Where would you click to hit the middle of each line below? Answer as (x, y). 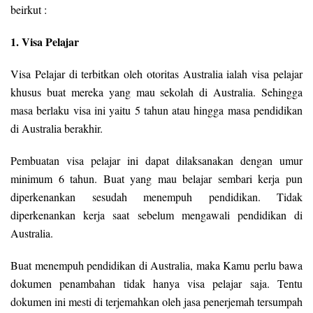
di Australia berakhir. (57, 129)
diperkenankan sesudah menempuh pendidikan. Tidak (156, 197)
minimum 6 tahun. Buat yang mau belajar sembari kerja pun (156, 179)
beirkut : (29, 10)
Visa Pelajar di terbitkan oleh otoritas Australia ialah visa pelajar (156, 74)
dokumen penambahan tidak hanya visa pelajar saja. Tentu (156, 284)
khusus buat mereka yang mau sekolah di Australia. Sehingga (156, 92)
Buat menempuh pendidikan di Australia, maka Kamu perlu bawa (156, 265)
